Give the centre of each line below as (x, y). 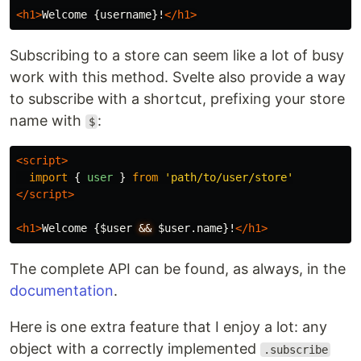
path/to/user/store (229, 177)
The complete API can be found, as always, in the (178, 269)
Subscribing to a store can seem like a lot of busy (177, 55)
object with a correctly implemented (135, 349)
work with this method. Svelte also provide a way (178, 77)
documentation (62, 290)
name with (48, 120)
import (48, 177)
